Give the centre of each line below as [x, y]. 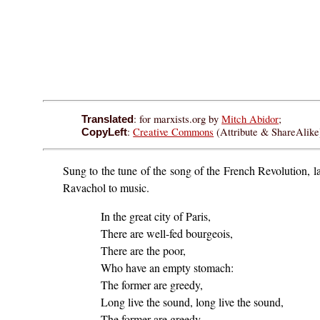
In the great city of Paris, [155, 216]
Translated [108, 119]
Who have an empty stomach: [167, 268]
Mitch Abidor [250, 119]
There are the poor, [143, 251]
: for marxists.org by [178, 119]
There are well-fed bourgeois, [166, 234]
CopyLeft [105, 132]
